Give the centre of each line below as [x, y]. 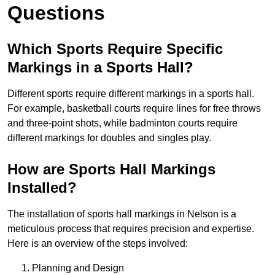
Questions [56, 13]
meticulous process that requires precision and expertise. [131, 229]
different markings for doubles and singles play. [109, 138]
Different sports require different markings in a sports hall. [131, 94]
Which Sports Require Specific [115, 49]
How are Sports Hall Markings [111, 169]
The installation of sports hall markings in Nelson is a [122, 214]
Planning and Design [78, 268]
